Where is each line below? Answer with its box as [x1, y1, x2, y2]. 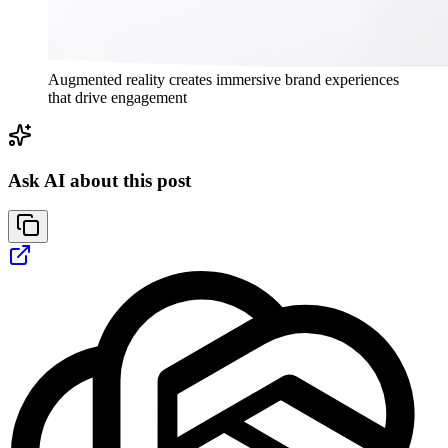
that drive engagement [48, 88, 187, 106]
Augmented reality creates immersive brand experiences [48, 70, 399, 88]
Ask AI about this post [8, 169, 191, 191]
